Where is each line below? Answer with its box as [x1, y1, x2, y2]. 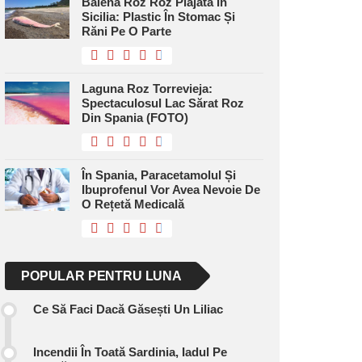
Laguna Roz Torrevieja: [82, 82, 213, 95]
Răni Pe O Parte [82, 24, 171, 38]
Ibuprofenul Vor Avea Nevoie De [82, 183, 260, 196]
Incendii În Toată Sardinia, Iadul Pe [33, 345, 227, 359]
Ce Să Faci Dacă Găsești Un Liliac [33, 302, 223, 316]
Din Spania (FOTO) [82, 111, 188, 124]
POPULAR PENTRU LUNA [21, 269, 182, 283]
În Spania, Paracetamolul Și [82, 168, 236, 182]
